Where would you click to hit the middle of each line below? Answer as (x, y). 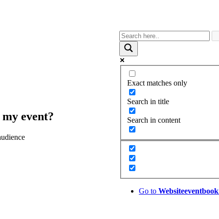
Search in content (154, 120)
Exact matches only (157, 83)
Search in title (148, 101)
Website (171, 191)
